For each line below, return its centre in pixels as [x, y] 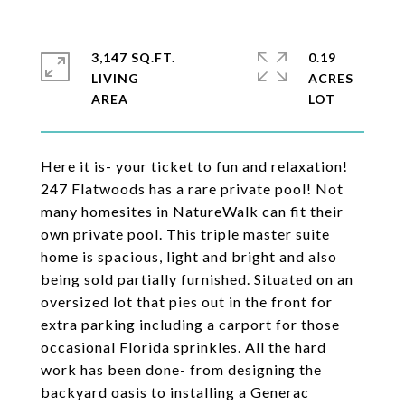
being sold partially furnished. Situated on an [197, 279]
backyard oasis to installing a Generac [175, 392]
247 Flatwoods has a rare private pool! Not [192, 188]
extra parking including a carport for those [190, 324]
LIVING [115, 78]
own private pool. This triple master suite [185, 234]
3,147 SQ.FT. [133, 57]
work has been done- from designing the [181, 369]
